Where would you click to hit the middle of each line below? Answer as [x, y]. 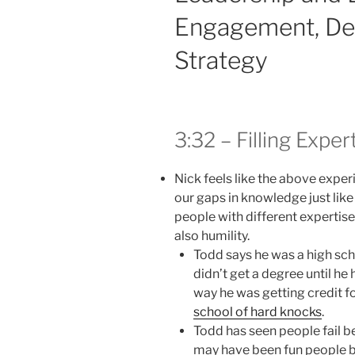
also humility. [212, 236]
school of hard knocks [258, 312]
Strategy [221, 61]
